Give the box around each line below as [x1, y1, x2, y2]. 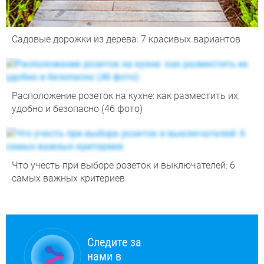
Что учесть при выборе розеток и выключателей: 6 [12, 159, 235, 171]
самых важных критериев [12, 172, 125, 184]
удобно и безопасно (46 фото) [12, 103, 143, 114]
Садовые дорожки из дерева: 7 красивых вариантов [12, 33, 240, 45]
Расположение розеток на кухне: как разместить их [12, 90, 238, 101]
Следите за [87, 235, 141, 249]
